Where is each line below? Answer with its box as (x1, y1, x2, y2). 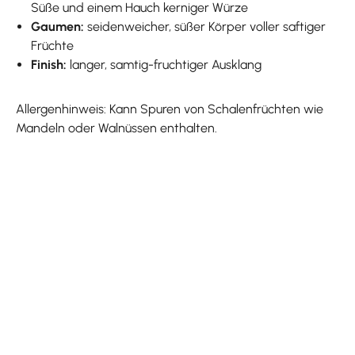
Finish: (31, 56, 71, 72)
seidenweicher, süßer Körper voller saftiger (84, 18, 326, 34)
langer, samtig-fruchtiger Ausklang (70, 56, 262, 72)
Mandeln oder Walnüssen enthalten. (16, 120, 217, 136)
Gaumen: (31, 18, 85, 34)
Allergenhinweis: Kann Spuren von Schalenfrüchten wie (16, 101, 323, 116)
